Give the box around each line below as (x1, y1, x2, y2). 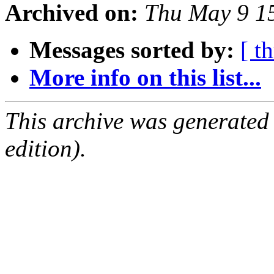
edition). (5, 135, 86, 162)
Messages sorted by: (29, 37, 234, 64)
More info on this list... (29, 64, 261, 91)
